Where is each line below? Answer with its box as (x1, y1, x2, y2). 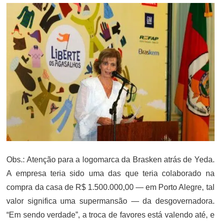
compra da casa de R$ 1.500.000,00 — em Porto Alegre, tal (6, 183, 215, 192)
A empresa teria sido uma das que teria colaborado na (6, 169, 215, 178)
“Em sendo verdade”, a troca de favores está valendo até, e (6, 211, 215, 220)
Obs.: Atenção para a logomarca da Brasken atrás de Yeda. (6, 155, 215, 164)
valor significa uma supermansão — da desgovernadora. (6, 197, 215, 206)
